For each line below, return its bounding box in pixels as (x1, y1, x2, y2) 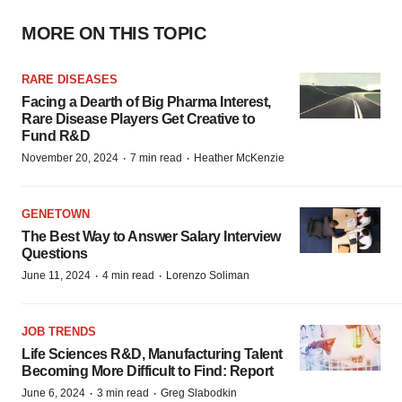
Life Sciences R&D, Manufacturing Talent (22, 346, 283, 362)
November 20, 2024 (22, 152, 118, 164)
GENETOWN (22, 207, 90, 221)
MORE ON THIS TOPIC (22, 23, 205, 43)
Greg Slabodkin (161, 387, 237, 399)
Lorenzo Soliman (166, 269, 249, 282)
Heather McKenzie (194, 152, 284, 164)
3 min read (97, 387, 149, 399)
